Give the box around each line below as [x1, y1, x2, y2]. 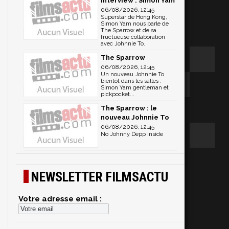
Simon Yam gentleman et [101, 84, 169, 91]
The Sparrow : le [101, 104, 157, 112]
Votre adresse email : [18, 194, 102, 204]
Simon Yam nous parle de [101, 20, 169, 27]
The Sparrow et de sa [101, 27, 156, 34]
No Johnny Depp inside [101, 130, 163, 138]
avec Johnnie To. [101, 40, 145, 47]
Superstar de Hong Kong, [101, 13, 167, 20]
